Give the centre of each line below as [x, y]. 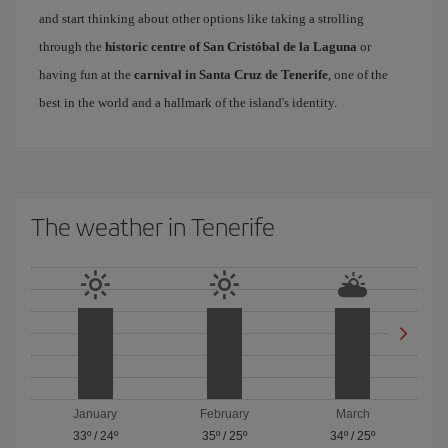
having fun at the [86, 74]
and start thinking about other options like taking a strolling [201, 18]
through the [72, 46]
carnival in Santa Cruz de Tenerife [231, 74]
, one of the [358, 74]
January [95, 414]
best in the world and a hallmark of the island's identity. [188, 102]
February [224, 414]
